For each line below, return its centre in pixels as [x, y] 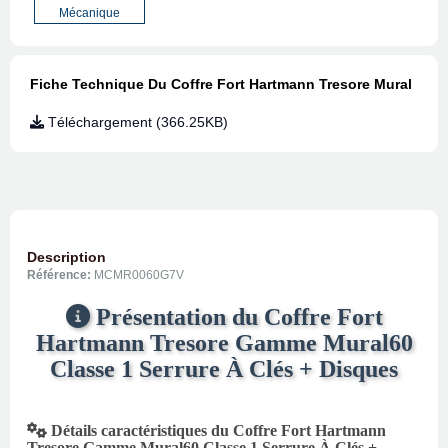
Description [66, 257]
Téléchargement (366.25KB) [136, 122]
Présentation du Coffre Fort [236, 317]
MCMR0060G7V [139, 275]
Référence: [60, 275]
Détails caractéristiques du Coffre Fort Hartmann [216, 431]
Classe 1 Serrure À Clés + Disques [224, 369]
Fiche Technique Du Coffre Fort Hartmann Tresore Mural [221, 84]
